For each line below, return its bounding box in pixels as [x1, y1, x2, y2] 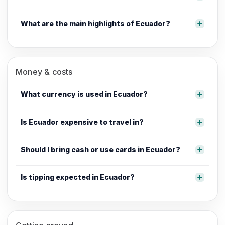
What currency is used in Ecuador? [21, 89, 148, 98]
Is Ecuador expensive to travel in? [21, 117, 144, 126]
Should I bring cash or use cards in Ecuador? [21, 145, 180, 154]
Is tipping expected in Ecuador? [21, 172, 135, 181]
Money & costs [16, 66, 73, 77]
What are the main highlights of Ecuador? [21, 19, 170, 28]
